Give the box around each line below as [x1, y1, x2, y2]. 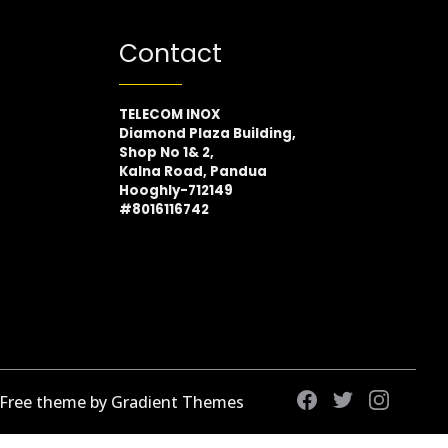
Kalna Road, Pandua [118, 162, 267, 182]
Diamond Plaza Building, [118, 124, 299, 144]
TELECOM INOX [118, 105, 220, 125]
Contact [118, 36, 222, 72]
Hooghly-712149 [118, 181, 233, 201]
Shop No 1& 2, [118, 143, 214, 163]
